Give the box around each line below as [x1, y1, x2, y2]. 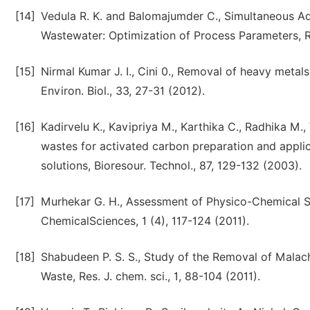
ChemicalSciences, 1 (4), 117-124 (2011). [41, 215, 249, 228]
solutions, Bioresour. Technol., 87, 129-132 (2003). [41, 159, 302, 172]
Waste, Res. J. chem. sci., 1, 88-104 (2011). [41, 270, 260, 283]
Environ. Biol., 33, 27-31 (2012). [41, 84, 205, 98]
